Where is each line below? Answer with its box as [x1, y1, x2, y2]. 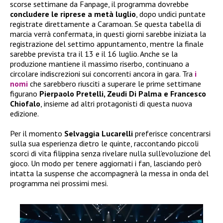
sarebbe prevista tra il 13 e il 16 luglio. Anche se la [10, 49, 178, 59]
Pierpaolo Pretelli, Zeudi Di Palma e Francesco [39, 89, 206, 99]
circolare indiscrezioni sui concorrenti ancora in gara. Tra [10, 69, 195, 79]
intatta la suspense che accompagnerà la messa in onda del [10, 168, 209, 179]
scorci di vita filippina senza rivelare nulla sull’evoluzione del [10, 148, 211, 159]
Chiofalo [10, 99, 40, 109]
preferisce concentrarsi [135, 128, 211, 139]
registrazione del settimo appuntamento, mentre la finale [10, 39, 204, 49]
